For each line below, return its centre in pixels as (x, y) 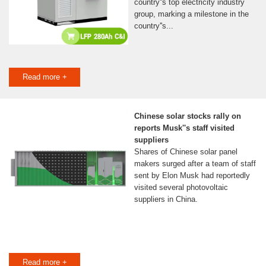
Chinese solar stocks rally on (187, 116)
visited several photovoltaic (181, 188)
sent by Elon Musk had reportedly (192, 176)
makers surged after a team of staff (195, 164)
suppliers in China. (166, 199)
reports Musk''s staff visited (184, 128)
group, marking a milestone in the (191, 14)
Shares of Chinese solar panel (186, 152)
